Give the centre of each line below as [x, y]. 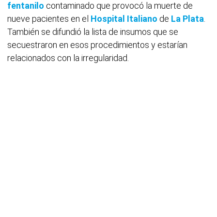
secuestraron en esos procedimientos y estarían [97, 45]
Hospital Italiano [124, 19]
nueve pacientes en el [49, 19]
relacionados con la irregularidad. [68, 58]
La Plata [187, 19]
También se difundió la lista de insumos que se [93, 32]
